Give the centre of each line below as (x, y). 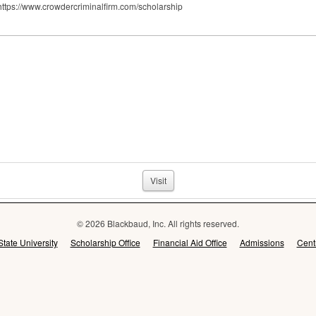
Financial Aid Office (190, 242)
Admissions (262, 242)
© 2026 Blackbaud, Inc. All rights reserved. (158, 223)
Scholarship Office (105, 242)
